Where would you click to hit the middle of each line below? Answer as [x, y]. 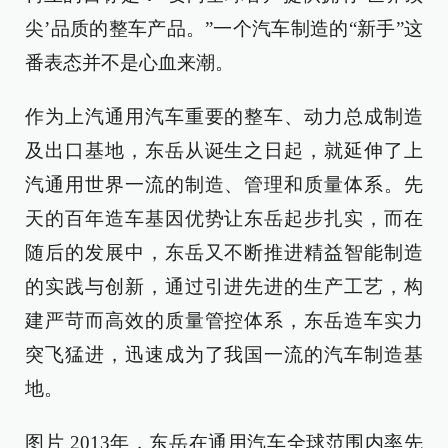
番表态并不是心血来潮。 [129, 62]
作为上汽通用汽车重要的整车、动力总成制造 [224, 116]
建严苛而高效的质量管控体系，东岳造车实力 [224, 320]
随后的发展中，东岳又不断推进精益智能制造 [224, 252]
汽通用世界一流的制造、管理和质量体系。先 [224, 184]
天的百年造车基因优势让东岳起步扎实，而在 [224, 218]
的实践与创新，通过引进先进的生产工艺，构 [224, 286]
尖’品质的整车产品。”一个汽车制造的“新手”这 [224, 28]
